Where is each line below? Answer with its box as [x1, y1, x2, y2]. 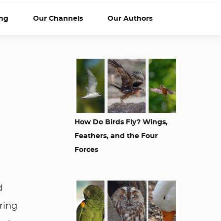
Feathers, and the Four [74, 133, 158, 140]
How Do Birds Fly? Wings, [74, 119, 168, 126]
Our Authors [108, 15, 152, 22]
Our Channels [33, 15, 83, 22]
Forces [74, 147, 98, 153]
